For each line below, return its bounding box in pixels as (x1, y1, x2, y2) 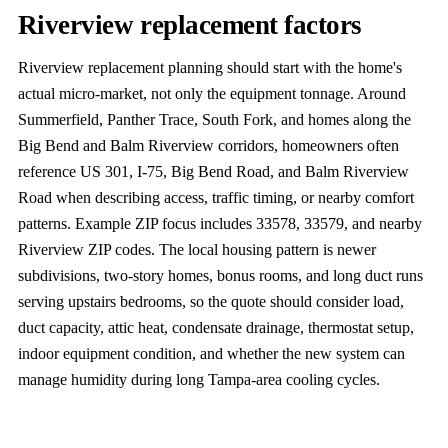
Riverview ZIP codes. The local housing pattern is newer (17, 241, 376, 258)
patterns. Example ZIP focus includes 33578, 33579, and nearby (17, 215, 422, 232)
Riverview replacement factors (17, 10, 362, 40)
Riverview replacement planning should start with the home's (17, 59, 402, 76)
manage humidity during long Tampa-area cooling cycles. (17, 371, 380, 388)
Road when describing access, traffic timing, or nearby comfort (17, 189, 414, 206)
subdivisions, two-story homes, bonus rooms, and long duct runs (17, 267, 423, 284)
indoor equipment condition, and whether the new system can (17, 345, 405, 362)
